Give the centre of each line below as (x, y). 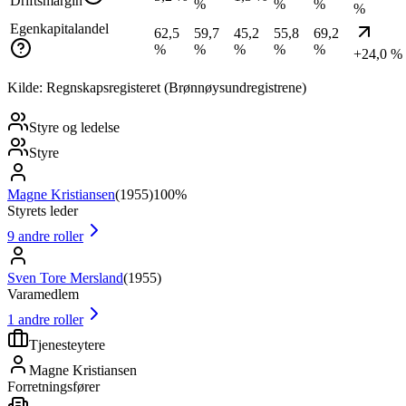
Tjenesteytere (67, 344)
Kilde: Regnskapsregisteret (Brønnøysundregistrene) (157, 87)
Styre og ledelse (74, 127)
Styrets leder (43, 210)
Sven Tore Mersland (65, 277)
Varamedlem (43, 294)
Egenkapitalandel (59, 28)
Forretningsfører (53, 386)
